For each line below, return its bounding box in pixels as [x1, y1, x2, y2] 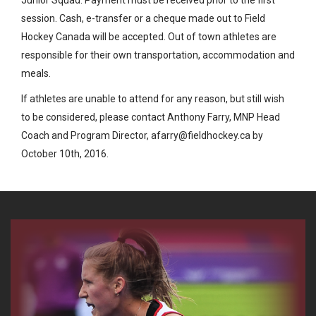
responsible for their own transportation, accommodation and [21, 49, 295, 61]
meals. [21, 67, 51, 79]
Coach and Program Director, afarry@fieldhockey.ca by [21, 129, 263, 141]
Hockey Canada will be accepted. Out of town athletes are [21, 30, 276, 42]
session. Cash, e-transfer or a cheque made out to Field [21, 12, 265, 24]
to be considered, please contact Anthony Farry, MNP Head [21, 111, 280, 123]
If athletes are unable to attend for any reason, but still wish [21, 92, 284, 104]
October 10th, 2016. [21, 147, 109, 159]
